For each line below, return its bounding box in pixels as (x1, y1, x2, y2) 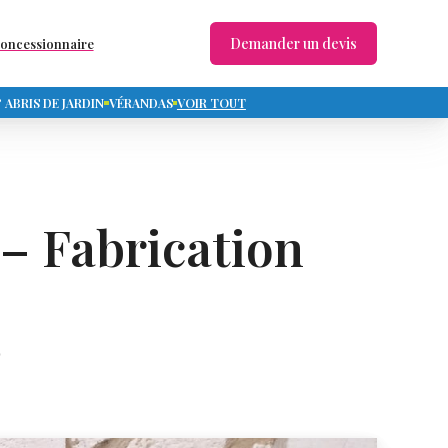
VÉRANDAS (108, 94, 173, 111)
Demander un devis (229, 34, 357, 54)
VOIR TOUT (176, 94, 246, 111)
